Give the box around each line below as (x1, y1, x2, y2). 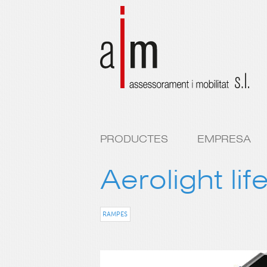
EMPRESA (197, 132, 252, 145)
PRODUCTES (100, 132, 168, 145)
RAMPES (103, 210, 128, 219)
